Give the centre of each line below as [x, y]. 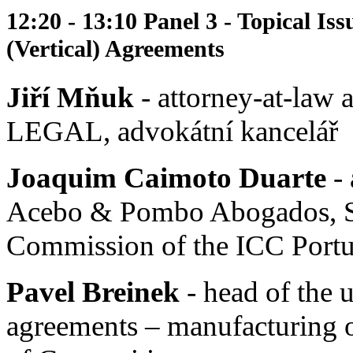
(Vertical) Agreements [115, 49]
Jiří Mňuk [70, 98]
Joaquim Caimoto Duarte [166, 178]
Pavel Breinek [93, 292]
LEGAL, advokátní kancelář [172, 132]
